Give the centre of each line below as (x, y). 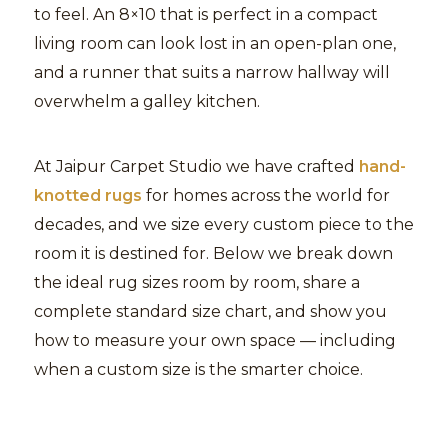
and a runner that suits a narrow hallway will (212, 73)
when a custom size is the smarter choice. (198, 370)
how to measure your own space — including (215, 341)
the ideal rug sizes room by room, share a (197, 283)
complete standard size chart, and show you (210, 312)
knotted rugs (88, 196)
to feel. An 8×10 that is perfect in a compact (206, 15)
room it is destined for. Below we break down (213, 254)
